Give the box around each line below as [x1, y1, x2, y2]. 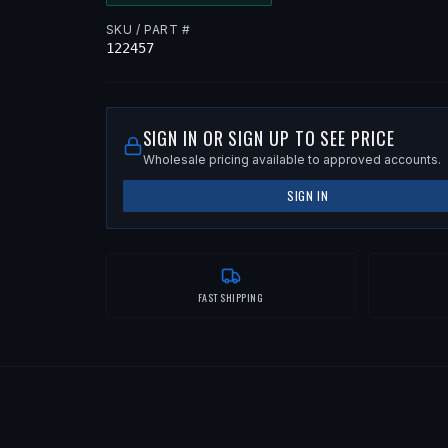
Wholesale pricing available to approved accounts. [142, 152, 441, 168]
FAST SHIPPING [197, 290, 264, 306]
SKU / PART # [105, 22, 191, 38]
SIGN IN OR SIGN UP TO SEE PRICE [142, 125, 395, 152]
